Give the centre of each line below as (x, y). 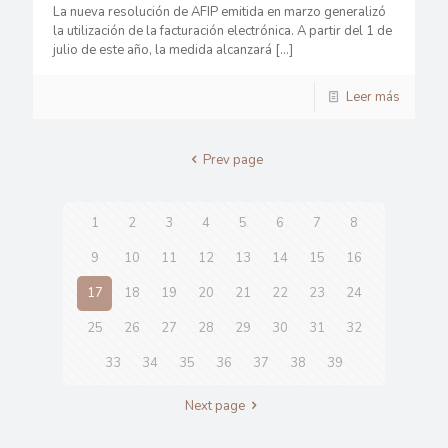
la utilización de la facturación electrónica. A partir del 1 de (222, 31)
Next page (214, 406)
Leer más (373, 97)
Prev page (233, 160)
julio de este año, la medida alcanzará (162, 50)
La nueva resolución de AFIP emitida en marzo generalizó (219, 12)
